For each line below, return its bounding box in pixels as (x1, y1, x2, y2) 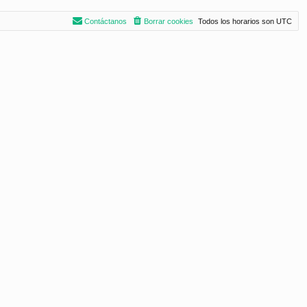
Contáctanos (84, 16, 127, 25)
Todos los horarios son (198, 16, 276, 25)
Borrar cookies (144, 16, 193, 25)
